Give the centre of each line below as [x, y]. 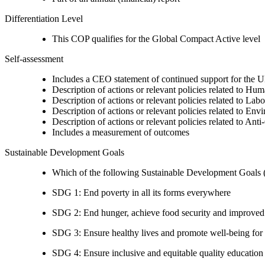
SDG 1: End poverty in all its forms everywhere [141, 192]
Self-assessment [34, 59]
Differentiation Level [44, 18]
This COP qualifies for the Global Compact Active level [156, 38]
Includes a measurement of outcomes [121, 132]
